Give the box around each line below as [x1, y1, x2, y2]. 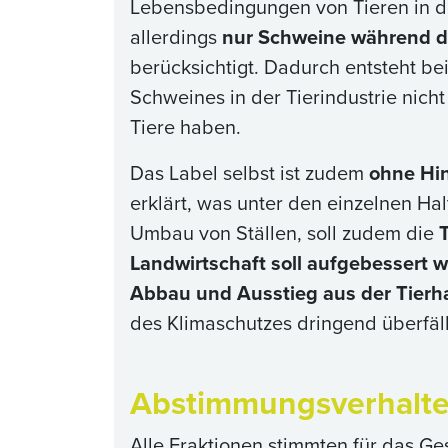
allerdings [130, 22, 222, 52]
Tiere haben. [130, 112, 241, 142]
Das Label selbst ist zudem [130, 158, 369, 188]
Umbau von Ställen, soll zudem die [130, 218, 439, 248]
